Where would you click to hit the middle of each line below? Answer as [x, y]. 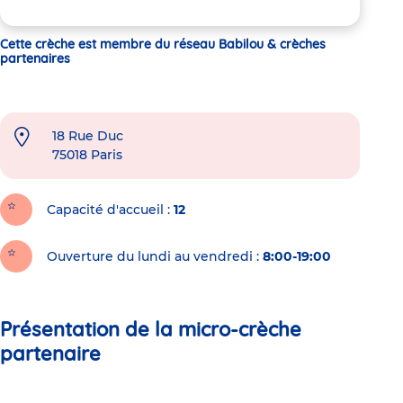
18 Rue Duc [88, 135]
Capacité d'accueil [105, 209]
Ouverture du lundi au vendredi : [153, 256]
